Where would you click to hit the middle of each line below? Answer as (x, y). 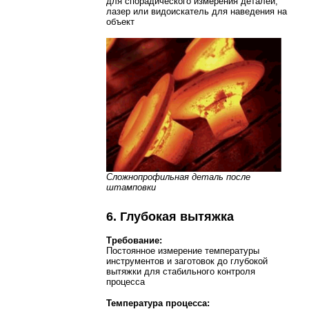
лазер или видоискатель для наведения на (197, 11)
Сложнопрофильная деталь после (178, 177)
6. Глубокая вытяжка (170, 216)
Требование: (134, 240)
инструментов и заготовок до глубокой (187, 261)
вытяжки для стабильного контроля (181, 271)
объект (120, 21)
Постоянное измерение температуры (183, 250)
